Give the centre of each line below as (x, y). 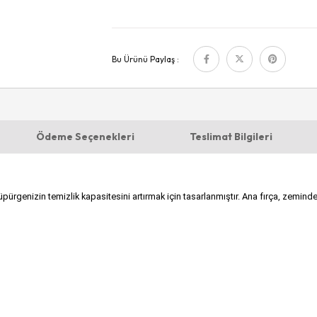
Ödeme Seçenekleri (86, 137)
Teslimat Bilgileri (231, 137)
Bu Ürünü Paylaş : (145, 59)
